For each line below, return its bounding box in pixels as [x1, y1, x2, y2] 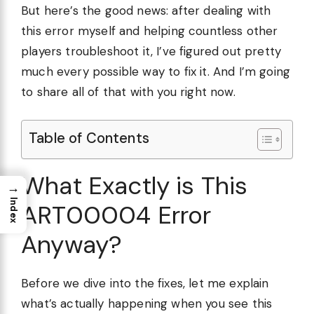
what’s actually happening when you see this [21, 296, 273, 312]
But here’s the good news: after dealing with [21, 2, 271, 18]
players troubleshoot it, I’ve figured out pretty [21, 43, 282, 59]
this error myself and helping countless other [21, 22, 278, 39]
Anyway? [21, 228, 123, 261]
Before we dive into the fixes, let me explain [21, 275, 269, 292]
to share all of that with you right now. [21, 83, 235, 100]
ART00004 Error [21, 199, 212, 232]
